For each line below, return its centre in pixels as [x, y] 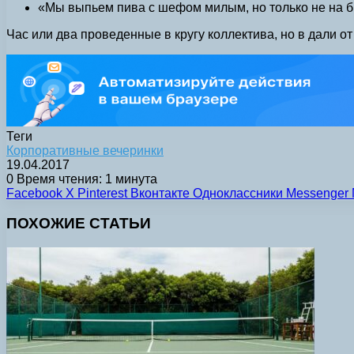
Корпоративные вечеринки [85, 150]
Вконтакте [160, 193]
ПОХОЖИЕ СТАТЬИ [79, 224]
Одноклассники [238, 193]
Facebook [34, 193]
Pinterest [102, 193]
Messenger [317, 193]
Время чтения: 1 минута [85, 179]
